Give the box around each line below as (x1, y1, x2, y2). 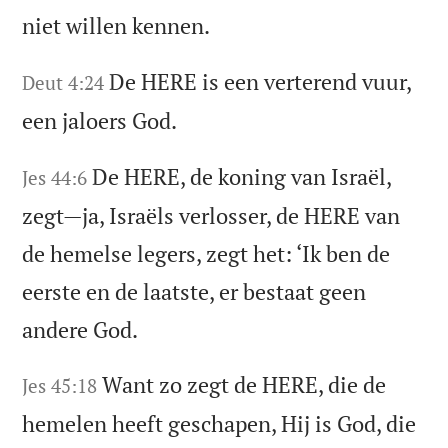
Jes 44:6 (22, 164, 88, 190)
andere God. (22, 314, 139, 344)
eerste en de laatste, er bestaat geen (22, 276, 367, 306)
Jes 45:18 (22, 373, 98, 399)
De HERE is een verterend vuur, (109, 66, 412, 96)
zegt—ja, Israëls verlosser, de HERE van (22, 200, 401, 230)
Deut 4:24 (22, 69, 105, 95)
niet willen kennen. (22, 10, 211, 40)
